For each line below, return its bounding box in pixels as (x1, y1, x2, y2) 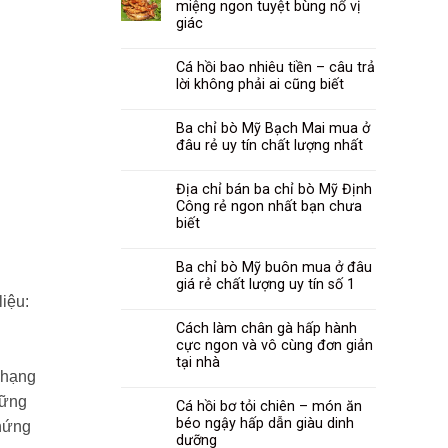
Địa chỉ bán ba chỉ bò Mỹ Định (176, 181, 372, 199)
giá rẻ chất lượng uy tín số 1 (176, 276, 355, 294)
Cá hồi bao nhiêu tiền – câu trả (176, 59, 375, 77)
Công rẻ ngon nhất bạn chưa (176, 198, 362, 216)
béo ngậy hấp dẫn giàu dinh (176, 415, 354, 433)
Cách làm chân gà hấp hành (176, 320, 357, 338)
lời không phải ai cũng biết (176, 76, 344, 94)
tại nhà (176, 354, 220, 372)
